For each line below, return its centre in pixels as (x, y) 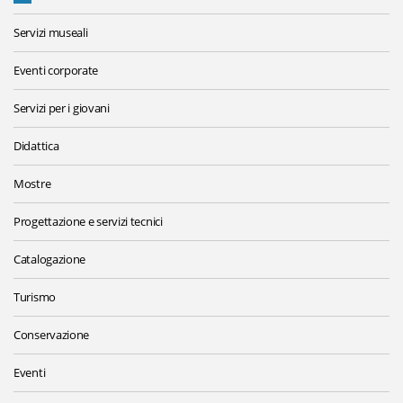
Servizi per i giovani (62, 108)
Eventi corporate (56, 71)
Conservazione (52, 335)
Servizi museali (51, 33)
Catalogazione (50, 260)
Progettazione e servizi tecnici (88, 222)
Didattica (36, 146)
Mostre (32, 184)
